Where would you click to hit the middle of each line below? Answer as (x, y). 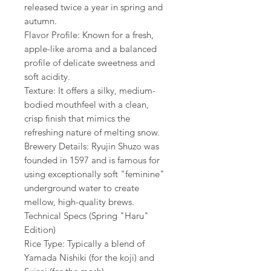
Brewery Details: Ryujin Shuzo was (92, 146)
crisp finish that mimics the (77, 119)
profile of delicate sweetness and (90, 63)
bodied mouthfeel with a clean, (87, 105)
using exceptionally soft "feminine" (94, 174)
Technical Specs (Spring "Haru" (87, 216)
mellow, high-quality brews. (79, 202)
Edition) (40, 230)
